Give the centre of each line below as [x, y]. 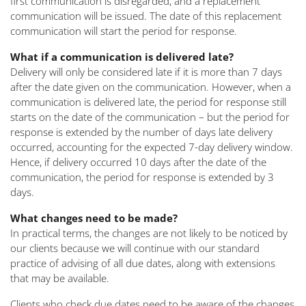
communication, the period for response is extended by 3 [142, 177]
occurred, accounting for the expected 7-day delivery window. [152, 147]
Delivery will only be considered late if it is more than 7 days [146, 72]
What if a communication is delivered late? [122, 57]
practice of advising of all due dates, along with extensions [143, 263]
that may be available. [60, 278]
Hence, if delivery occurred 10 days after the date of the [138, 162]
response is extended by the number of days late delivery [141, 132]
